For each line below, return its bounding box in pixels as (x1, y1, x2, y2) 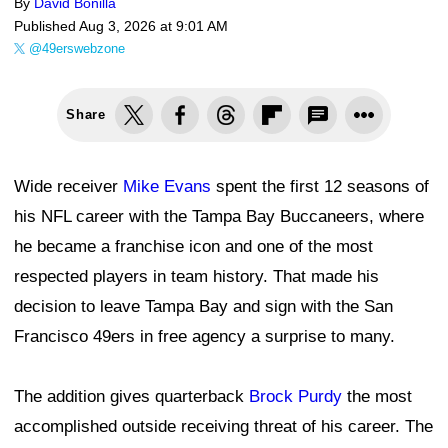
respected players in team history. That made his (14, 267, 379, 286)
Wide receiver (14, 177, 123, 196)
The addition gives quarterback (14, 387, 249, 406)
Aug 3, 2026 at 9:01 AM (79, 18, 228, 34)
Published (14, 18, 79, 34)
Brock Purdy (249, 387, 342, 406)
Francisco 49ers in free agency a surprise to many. (14, 327, 395, 346)
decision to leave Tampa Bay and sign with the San (14, 297, 393, 316)
